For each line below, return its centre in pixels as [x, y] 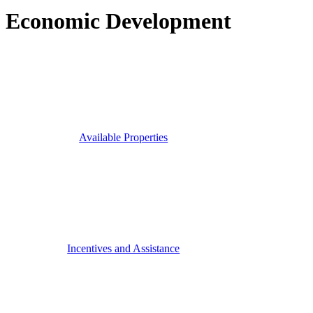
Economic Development [118, 21]
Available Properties [124, 137]
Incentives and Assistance [124, 248]
